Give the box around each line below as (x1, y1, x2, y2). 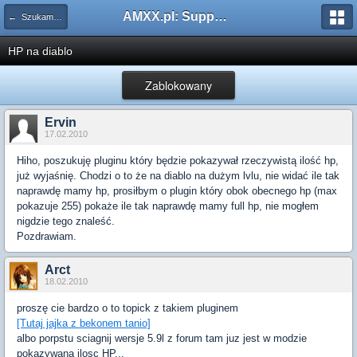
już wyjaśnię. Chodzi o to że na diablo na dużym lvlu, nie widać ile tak (17, 170, 339, 182)
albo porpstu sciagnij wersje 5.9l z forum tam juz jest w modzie (17, 332, 307, 344)
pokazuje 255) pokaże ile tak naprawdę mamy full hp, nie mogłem (17, 200, 319, 212)
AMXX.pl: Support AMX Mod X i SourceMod (214, 10, 227, 23)
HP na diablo (8, 45, 73, 57)
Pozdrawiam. (17, 230, 76, 242)
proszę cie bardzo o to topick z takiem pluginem (17, 302, 238, 314)
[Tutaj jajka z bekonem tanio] (17, 317, 151, 329)
